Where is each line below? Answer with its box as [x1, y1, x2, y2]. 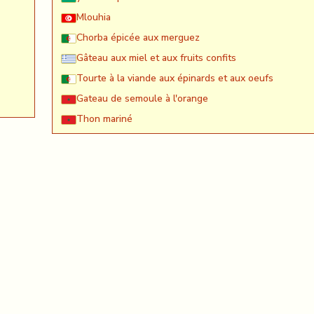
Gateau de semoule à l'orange [76, 92, 208, 106]
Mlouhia [76, 11, 111, 25]
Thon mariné [76, 112, 132, 126]
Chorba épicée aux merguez [76, 31, 200, 45]
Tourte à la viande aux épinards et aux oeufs [76, 71, 273, 86]
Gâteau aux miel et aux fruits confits [76, 51, 236, 65]
